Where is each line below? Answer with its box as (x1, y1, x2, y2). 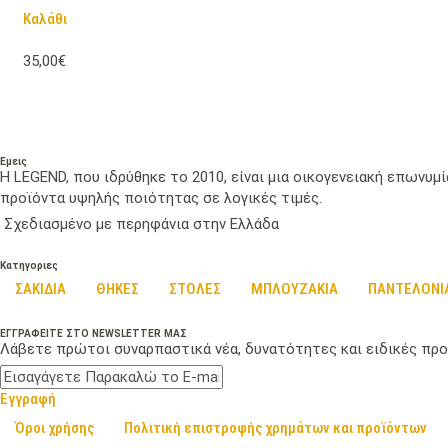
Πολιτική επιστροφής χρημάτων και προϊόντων (124, 419, 427, 438)
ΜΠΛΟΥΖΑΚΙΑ (251, 280, 338, 299)
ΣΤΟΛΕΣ (169, 280, 221, 299)
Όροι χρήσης (15, 419, 94, 438)
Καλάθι (22, 9, 67, 28)
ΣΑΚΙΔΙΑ (15, 280, 66, 299)
